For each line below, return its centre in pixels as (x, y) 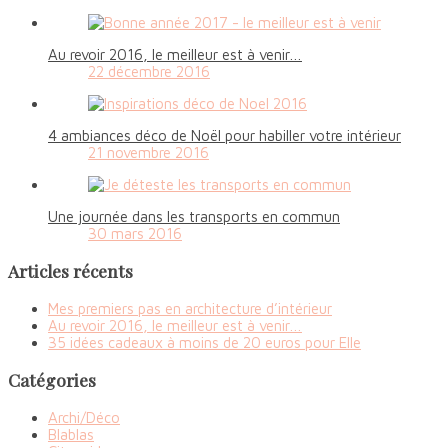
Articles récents (70, 271)
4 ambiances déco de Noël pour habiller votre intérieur (224, 135)
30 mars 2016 (135, 233)
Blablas (71, 434)
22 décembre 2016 (149, 71)
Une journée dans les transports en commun (194, 216)
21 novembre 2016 (148, 152)
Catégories (52, 380)
